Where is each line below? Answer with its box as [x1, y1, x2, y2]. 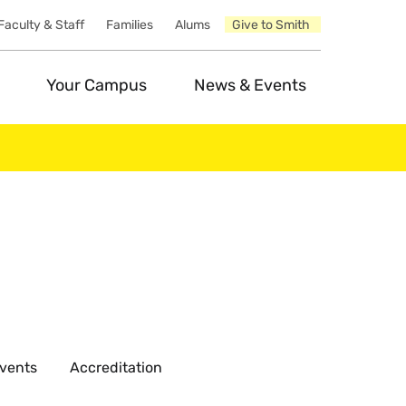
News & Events [193, 75, 306, 95]
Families [105, 17, 153, 33]
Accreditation [70, 359, 162, 376]
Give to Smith [231, 17, 310, 33]
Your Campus [45, 75, 147, 95]
